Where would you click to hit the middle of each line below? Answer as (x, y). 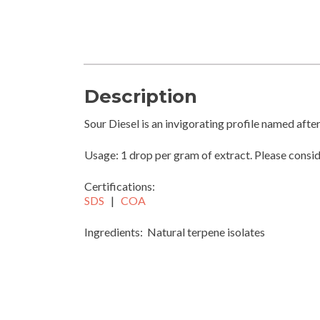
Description (141, 96)
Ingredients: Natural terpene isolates (175, 231)
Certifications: (120, 186)
